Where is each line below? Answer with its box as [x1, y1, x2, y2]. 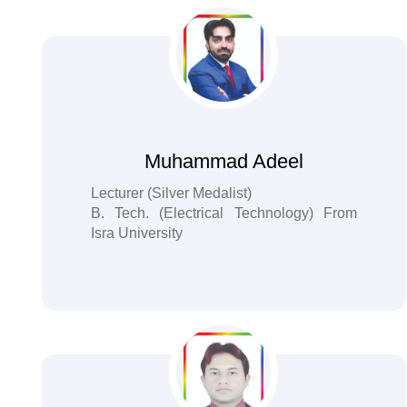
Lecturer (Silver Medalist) [90, 185, 252, 201]
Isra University [90, 225, 183, 241]
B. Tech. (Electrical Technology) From [90, 205, 358, 221]
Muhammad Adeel [144, 150, 303, 173]
